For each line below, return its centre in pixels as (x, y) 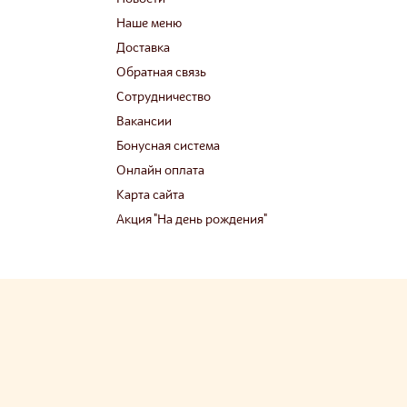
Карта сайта (150, 195)
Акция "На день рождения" (191, 220)
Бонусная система (168, 146)
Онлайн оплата (160, 171)
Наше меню (149, 24)
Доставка (143, 48)
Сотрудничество (163, 97)
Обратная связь (161, 73)
